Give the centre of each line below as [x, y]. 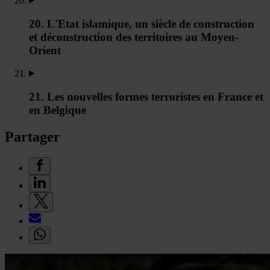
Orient [45, 50]
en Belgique [58, 110]
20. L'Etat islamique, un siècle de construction [142, 24]
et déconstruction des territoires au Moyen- [134, 37]
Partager [33, 137]
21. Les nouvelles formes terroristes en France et [146, 97]
